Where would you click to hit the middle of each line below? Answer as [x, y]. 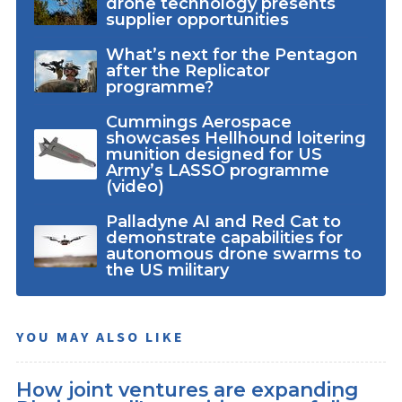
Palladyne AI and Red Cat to [223, 222]
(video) [135, 187]
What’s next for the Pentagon [232, 55]
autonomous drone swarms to [233, 254]
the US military [167, 271]
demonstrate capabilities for [224, 238]
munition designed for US [214, 155]
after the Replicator [188, 71]
